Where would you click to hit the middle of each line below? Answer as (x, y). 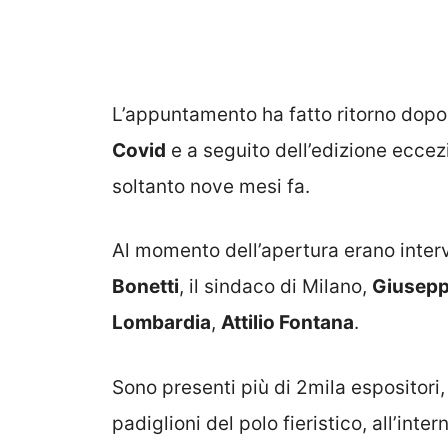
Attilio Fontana (287, 323)
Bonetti (145, 287)
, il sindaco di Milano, (275, 287)
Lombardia (161, 323)
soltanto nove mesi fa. (211, 186)
